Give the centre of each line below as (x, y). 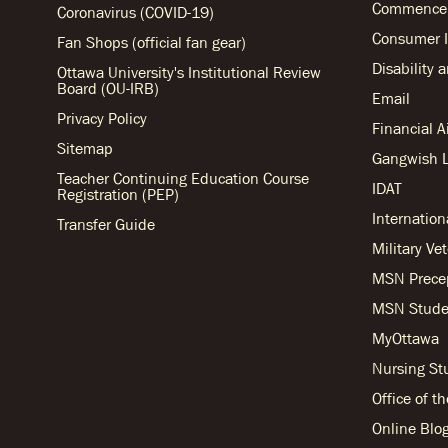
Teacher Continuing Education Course (183, 178)
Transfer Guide (106, 224)
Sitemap (85, 148)
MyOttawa (405, 338)
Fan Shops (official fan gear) (151, 42)
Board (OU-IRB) (108, 88)
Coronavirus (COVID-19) (135, 12)
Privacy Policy (102, 118)
